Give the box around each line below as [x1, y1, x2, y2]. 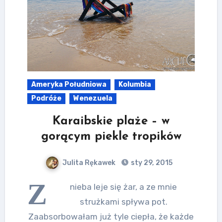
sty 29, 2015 [129, 158, 172, 167]
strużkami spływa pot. [79, 196, 167, 207]
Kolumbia [118, 80, 151, 89]
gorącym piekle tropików [41, 130, 181, 143]
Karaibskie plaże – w [53, 115, 169, 127]
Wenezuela [73, 94, 112, 103]
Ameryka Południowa [31, 80, 107, 89]
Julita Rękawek [62, 158, 115, 167]
